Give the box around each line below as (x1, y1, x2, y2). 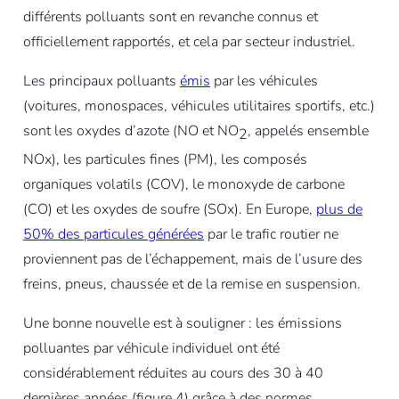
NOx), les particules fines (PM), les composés (22, 149, 307, 169)
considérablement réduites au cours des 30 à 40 (22, 362, 323, 383)
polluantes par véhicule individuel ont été (22, 338, 280, 358)
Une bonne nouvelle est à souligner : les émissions (22, 313, 342, 333)
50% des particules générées (22, 224, 204, 244)
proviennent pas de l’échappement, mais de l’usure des (22, 248, 362, 269)
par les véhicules (209, 70, 318, 91)
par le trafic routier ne (203, 224, 338, 244)
